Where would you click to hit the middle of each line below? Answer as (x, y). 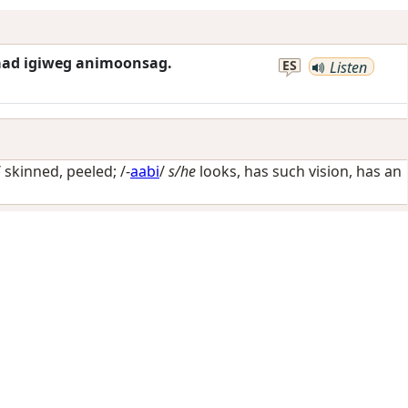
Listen (347, 67)
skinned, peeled (59, 171)
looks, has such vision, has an (299, 171)
